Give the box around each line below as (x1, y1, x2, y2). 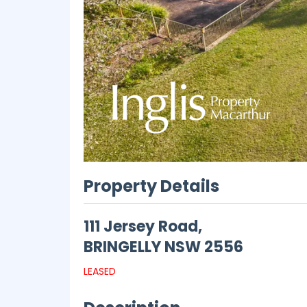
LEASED (84, 265, 116, 278)
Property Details (84, 175, 219, 197)
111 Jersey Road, (84, 216, 202, 237)
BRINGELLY (84, 236, 161, 258)
